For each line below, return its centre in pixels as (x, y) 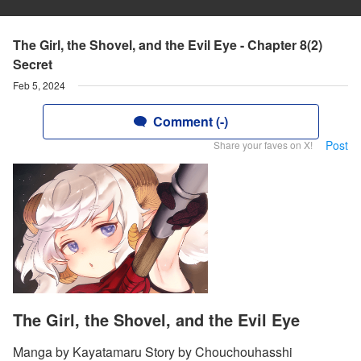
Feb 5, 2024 (39, 85)
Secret (33, 64)
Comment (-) (190, 121)
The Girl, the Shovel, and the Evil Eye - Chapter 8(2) (168, 45)
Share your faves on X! (263, 145)
